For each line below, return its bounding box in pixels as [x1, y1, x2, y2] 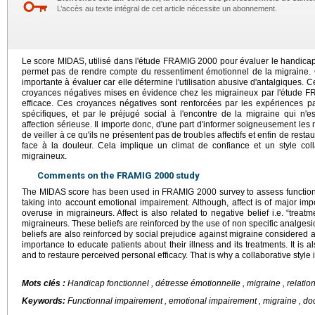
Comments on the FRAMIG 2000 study [37, 170, 200, 181]
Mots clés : [22, 278, 67, 288]
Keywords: [22, 296, 67, 306]
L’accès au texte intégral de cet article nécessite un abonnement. [57, 4, 277, 13]
